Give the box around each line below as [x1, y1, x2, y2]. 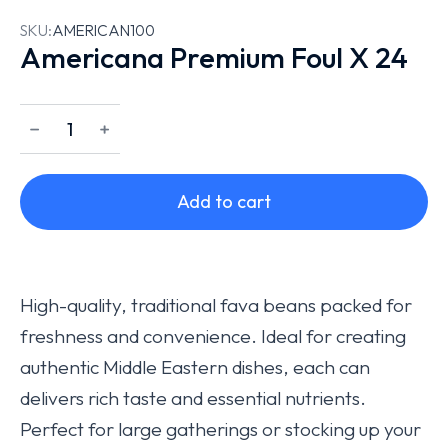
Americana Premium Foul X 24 [20, 39, 408, 75]
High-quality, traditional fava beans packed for [20, 292, 412, 317]
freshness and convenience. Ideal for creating [20, 323, 406, 348]
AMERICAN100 [52, 20, 155, 40]
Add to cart [177, 189, 271, 213]
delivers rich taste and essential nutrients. [20, 385, 366, 410]
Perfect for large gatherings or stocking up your [20, 416, 421, 441]
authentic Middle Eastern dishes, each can [20, 354, 370, 379]
